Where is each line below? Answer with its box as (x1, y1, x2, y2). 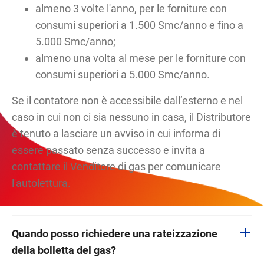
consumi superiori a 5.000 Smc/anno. (35, 68, 213, 81)
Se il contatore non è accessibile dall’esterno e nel (12, 94, 243, 107)
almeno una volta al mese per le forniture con (35, 51, 246, 64)
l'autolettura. (12, 176, 71, 189)
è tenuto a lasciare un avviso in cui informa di (12, 127, 221, 140)
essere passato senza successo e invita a (12, 143, 206, 156)
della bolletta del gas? (12, 243, 117, 256)
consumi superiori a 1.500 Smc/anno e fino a (35, 18, 244, 31)
